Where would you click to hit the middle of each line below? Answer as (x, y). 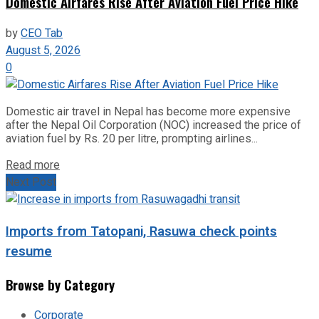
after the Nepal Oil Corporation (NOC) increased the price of (153, 125)
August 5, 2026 (43, 51)
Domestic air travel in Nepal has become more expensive (148, 112)
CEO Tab (42, 34)
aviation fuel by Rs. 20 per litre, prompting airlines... (132, 139)
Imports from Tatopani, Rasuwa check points (141, 231)
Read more (33, 166)
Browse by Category (60, 284)
